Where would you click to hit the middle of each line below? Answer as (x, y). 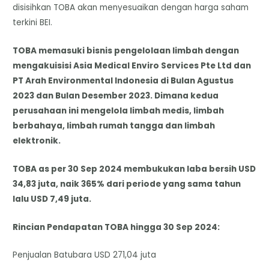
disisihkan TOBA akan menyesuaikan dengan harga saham (131, 7)
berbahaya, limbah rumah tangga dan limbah (114, 125)
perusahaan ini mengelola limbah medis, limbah (119, 110)
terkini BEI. (33, 22)
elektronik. (38, 141)
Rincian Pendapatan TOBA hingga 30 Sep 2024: (116, 227)
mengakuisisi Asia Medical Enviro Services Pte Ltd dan (132, 65)
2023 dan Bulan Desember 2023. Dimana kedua (116, 95)
